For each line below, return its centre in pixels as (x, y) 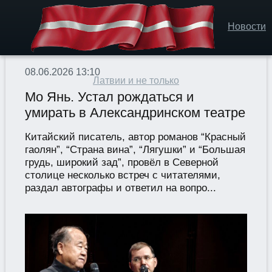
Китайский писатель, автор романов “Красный (135, 137)
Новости (247, 26)
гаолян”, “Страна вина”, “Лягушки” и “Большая (135, 150)
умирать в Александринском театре (135, 113)
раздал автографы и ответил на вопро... (120, 188)
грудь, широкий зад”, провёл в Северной (121, 162)
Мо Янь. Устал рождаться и (109, 97)
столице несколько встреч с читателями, (122, 175)
